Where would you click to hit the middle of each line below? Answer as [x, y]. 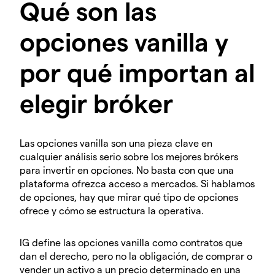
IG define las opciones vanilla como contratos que [131, 242]
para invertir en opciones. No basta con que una [127, 170]
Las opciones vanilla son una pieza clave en [116, 143]
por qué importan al [137, 72]
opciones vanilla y [124, 41]
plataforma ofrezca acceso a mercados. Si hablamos [137, 184]
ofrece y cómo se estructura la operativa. [112, 211]
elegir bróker [96, 103]
